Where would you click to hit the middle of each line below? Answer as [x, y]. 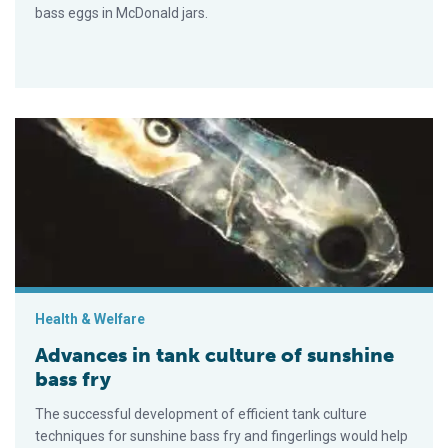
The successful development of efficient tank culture [201, 414]
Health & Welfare [90, 319]
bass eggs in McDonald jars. [121, 13]
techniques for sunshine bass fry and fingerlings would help [221, 436]
